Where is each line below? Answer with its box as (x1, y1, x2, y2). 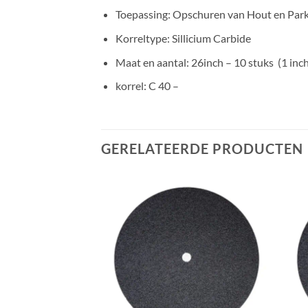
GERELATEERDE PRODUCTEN (101, 140, 303, 157)
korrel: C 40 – (115, 79, 179, 93)
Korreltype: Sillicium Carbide (115, 31, 251, 45)
